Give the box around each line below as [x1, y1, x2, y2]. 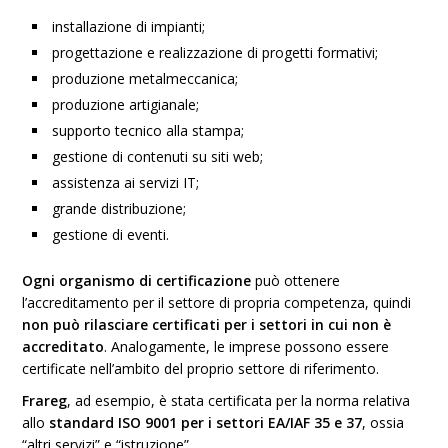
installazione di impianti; [52, 17, 206, 36]
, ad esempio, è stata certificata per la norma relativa [67, 391, 411, 410]
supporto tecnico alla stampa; [52, 121, 245, 140]
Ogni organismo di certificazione [22, 271, 252, 290]
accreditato [22, 337, 105, 356]
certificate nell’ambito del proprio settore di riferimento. [22, 359, 380, 378]
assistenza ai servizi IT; [52, 173, 200, 192]
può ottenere [251, 271, 341, 290]
